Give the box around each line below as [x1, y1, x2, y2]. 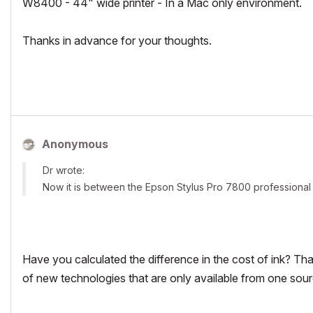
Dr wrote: [43, 164, 85, 176]
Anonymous [42, 137, 108, 151]
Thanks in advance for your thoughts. [22, 34, 212, 48]
